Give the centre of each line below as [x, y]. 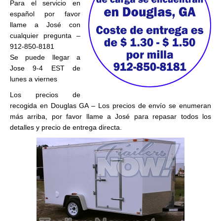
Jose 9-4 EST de [45, 68]
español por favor [45, 14]
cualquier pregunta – [45, 36]
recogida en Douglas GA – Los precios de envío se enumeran [110, 106]
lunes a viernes [34, 79]
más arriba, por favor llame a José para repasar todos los [110, 116]
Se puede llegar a [45, 57]
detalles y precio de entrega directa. [66, 127]
